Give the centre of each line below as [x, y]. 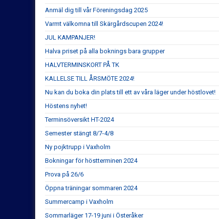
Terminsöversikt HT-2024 [79, 119]
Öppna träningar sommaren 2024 [91, 188]
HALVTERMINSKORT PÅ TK [82, 65]
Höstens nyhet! [66, 106]
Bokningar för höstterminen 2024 [91, 160]
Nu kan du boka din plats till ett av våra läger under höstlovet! [130, 92]
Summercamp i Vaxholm [79, 201]
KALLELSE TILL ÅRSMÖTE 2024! [90, 78]
